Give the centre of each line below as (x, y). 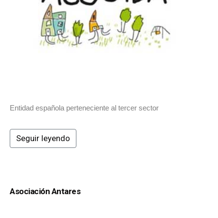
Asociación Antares (45, 191)
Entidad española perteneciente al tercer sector (84, 108)
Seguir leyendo (43, 138)
